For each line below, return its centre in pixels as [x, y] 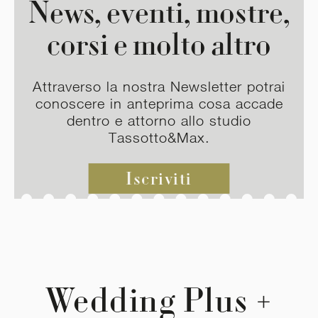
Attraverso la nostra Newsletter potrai [159, 87]
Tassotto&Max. [159, 138]
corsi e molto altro [159, 45]
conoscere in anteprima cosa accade [159, 104]
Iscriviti [159, 179]
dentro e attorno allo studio [159, 121]
